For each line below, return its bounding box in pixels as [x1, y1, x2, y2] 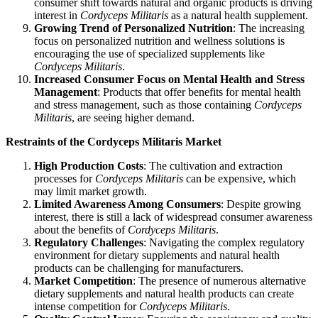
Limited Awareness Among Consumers [34, 198, 221, 211]
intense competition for [34, 300, 139, 313]
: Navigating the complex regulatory [143, 236, 305, 249]
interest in [34, 9, 80, 22]
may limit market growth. [34, 185, 147, 198]
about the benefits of [34, 224, 128, 236]
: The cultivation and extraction [143, 160, 283, 172]
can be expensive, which [183, 172, 296, 185]
